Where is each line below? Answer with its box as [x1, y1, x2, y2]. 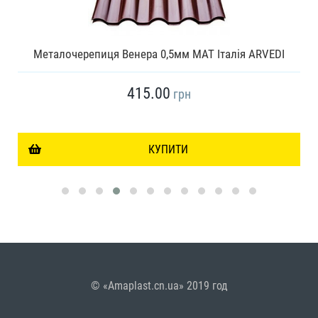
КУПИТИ [148, 143, 188, 157]
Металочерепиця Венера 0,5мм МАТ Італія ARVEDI [33, 47, 285, 62]
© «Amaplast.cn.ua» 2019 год [90, 279, 228, 293]
